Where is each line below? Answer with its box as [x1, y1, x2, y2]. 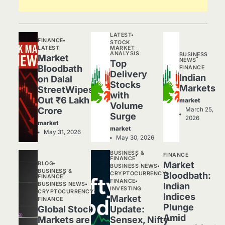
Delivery [110, 69, 148, 80]
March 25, [185, 106, 213, 114]
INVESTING [110, 185, 142, 192]
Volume [110, 100, 144, 111]
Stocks [110, 79, 141, 90]
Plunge [163, 202, 194, 213]
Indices [163, 191, 195, 202]
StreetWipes [38, 84, 94, 95]
